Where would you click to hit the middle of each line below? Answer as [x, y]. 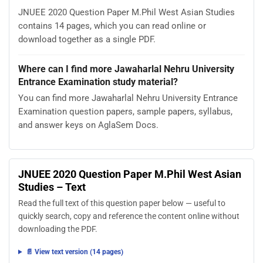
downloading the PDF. [58, 230]
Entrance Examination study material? [98, 82]
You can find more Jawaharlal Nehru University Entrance [128, 98]
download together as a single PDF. [87, 40]
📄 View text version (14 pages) [74, 252]
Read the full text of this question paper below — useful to [122, 204]
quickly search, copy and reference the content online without [129, 217]
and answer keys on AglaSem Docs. [88, 125]
